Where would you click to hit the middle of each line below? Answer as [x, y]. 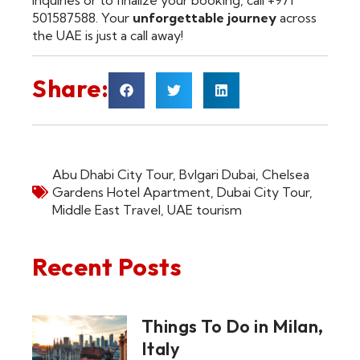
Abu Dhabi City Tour [112, 175]
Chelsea [286, 175]
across [297, 17]
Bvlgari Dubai [217, 175]
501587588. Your [82, 17]
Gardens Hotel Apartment [131, 192]
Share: [70, 89]
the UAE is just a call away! [108, 35]
